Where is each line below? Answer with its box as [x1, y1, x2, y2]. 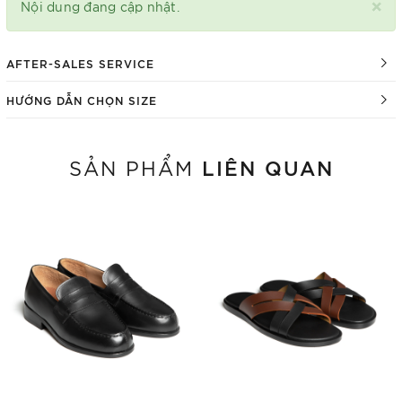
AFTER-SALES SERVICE [6, 56, 154, 70]
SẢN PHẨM [68, 154, 202, 179]
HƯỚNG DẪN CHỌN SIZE [6, 92, 157, 107]
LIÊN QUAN [201, 153, 334, 179]
